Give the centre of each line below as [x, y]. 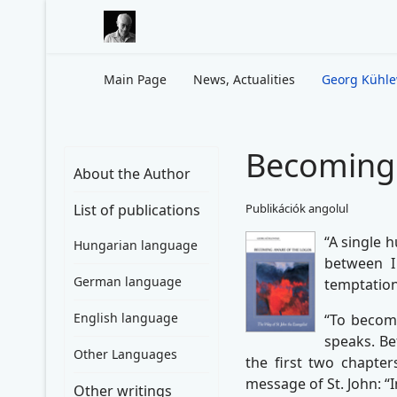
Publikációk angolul [297, 208]
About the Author [132, 174]
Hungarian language [136, 245]
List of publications [137, 210]
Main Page [135, 79]
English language [126, 318]
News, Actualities [244, 79]
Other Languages [125, 354]
